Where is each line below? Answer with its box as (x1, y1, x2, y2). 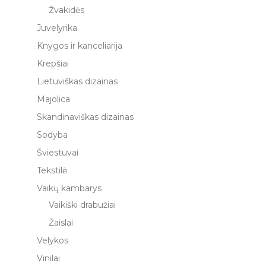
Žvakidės (49, 5, 84, 15)
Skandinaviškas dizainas (37, 112, 134, 122)
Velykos (37, 235, 68, 246)
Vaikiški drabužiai (49, 199, 116, 210)
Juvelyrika (37, 23, 77, 33)
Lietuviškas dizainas (37, 76, 118, 87)
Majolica (37, 94, 70, 104)
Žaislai (49, 217, 73, 228)
